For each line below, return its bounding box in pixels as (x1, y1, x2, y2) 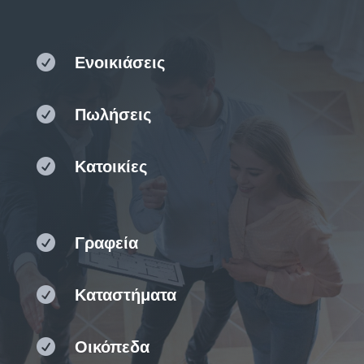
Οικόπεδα (74, 336, 149, 357)
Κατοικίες (74, 156, 147, 176)
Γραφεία (74, 232, 138, 253)
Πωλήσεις (74, 104, 151, 124)
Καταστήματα (74, 284, 176, 305)
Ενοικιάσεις (74, 52, 165, 72)
